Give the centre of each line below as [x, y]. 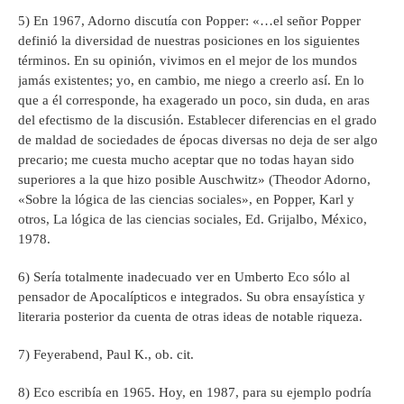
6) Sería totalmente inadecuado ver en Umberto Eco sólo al [184, 277]
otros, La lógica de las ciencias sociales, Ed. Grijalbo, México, [193, 220]
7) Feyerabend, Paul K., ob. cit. [106, 355]
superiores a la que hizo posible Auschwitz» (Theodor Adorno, [194, 180]
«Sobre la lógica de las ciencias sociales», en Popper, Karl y [186, 200]
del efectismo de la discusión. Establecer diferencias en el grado [197, 120]
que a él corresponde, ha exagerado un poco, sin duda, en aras [194, 101]
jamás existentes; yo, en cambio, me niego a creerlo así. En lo [191, 81]
